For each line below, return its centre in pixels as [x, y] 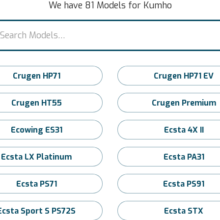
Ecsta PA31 [184, 157]
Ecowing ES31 [36, 130]
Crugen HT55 [36, 103]
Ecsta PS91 [184, 184]
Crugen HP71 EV [184, 76]
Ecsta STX [184, 211]
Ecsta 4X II [184, 130]
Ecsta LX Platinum [36, 157]
